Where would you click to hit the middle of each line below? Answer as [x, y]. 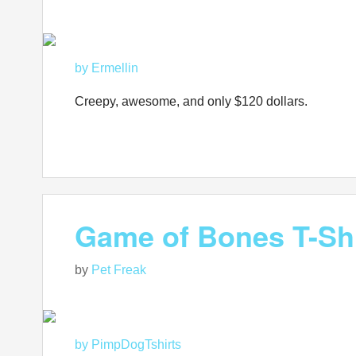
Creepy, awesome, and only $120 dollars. [191, 101]
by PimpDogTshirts [128, 344]
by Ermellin [106, 68]
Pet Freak [119, 270]
